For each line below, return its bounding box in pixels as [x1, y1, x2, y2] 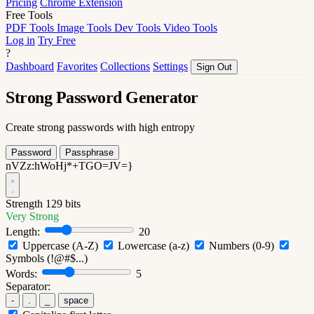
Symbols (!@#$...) [6, 252, 88, 264]
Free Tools [6, 9, 53, 21]
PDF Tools [6, 22, 57, 34]
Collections [100, 60, 150, 72]
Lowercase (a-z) [115, 239, 192, 252]
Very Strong [6, 210, 59, 222]
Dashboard [6, 60, 54, 72]
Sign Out [196, 62, 232, 72]
